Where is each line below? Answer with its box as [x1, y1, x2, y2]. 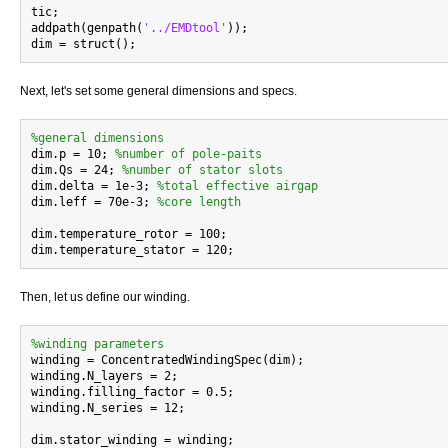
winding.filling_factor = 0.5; [31, 385, 234, 399]
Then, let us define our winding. [20, 290, 190, 304]
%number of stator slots [122, 163, 283, 177]
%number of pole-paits [115, 147, 262, 161]
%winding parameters [31, 337, 164, 351]
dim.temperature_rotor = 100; [31, 227, 227, 241]
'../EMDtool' [143, 21, 227, 35]
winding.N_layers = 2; [31, 369, 178, 383]
